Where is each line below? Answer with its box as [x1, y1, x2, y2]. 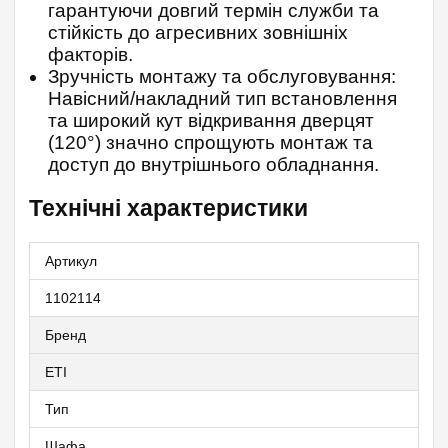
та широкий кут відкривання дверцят [48, 110, 374, 132]
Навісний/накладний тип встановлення [48, 88, 397, 110]
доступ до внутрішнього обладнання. [48, 154, 379, 176]
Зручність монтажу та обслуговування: [48, 66, 396, 88]
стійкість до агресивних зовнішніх [48, 22, 348, 44]
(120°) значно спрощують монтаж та [48, 132, 373, 154]
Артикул [45, 253, 97, 270]
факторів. [48, 44, 133, 66]
